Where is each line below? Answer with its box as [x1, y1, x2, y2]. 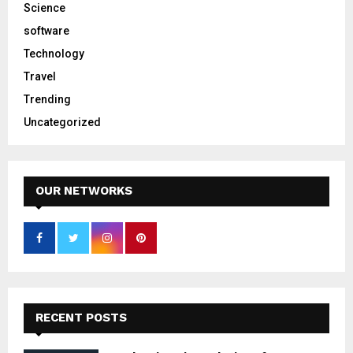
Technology [24, 47, 84, 61]
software [24, 24, 69, 38]
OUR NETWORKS [35, 184, 132, 199]
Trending [24, 93, 71, 106]
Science [24, 2, 65, 15]
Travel [24, 70, 56, 84]
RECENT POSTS [35, 310, 127, 325]
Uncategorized [24, 116, 101, 129]
